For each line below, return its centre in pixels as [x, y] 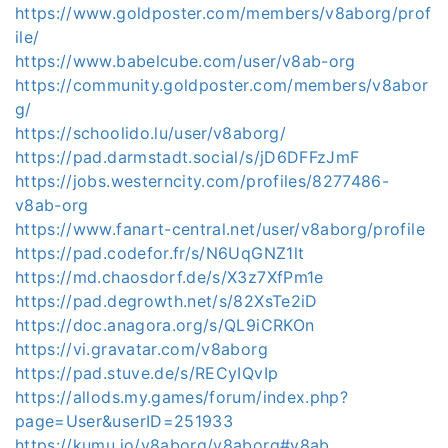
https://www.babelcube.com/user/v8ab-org [185, 60]
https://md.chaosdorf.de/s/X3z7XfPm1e [169, 276]
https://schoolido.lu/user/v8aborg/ [150, 132]
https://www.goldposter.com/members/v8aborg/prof [223, 12]
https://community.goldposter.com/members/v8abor [222, 84]
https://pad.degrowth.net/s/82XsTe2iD [166, 300]
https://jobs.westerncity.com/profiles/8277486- [202, 180]
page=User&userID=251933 [124, 420]
